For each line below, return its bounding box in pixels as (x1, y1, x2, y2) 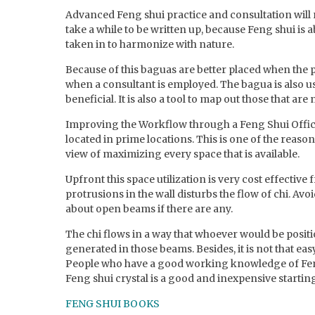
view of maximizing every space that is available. (65, 148, 300, 161)
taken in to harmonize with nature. (65, 38, 234, 51)
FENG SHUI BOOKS (65, 297, 160, 311)
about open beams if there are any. (65, 202, 233, 216)
